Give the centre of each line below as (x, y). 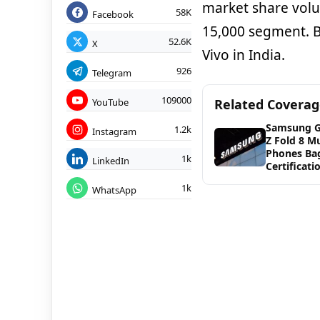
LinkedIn (111, 160)
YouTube (110, 102)
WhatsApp (114, 190)
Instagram (114, 131)
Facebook (113, 14)
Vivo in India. (243, 55)
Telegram (112, 72)
